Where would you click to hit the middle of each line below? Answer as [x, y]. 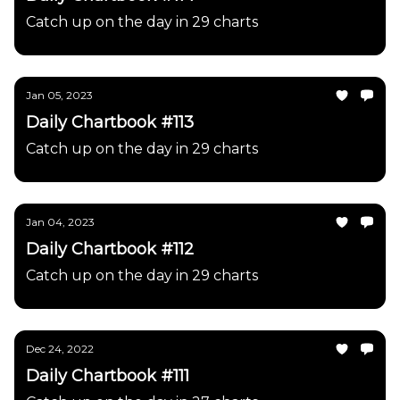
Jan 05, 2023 [59, 95]
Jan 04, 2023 [60, 222]
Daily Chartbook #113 [110, 122]
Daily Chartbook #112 [110, 249]
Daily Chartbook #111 [108, 376]
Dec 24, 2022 [60, 349]
